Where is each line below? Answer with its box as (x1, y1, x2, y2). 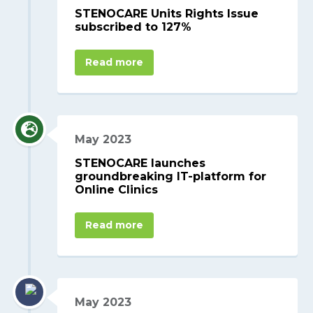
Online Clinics (75, 183, 159, 197)
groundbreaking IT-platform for (75, 170, 267, 184)
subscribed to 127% (75, 20, 192, 34)
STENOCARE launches (75, 156, 206, 170)
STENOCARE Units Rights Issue (75, 6, 259, 20)
